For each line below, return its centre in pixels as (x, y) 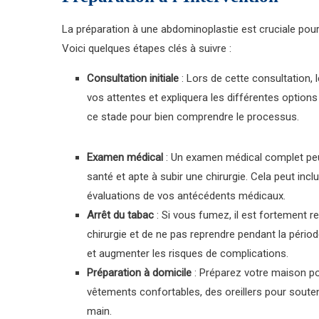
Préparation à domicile (139, 273)
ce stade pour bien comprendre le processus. (193, 117)
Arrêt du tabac (120, 215)
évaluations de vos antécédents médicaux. (186, 196)
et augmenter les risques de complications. (188, 253)
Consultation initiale (133, 78)
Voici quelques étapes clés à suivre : (147, 48)
